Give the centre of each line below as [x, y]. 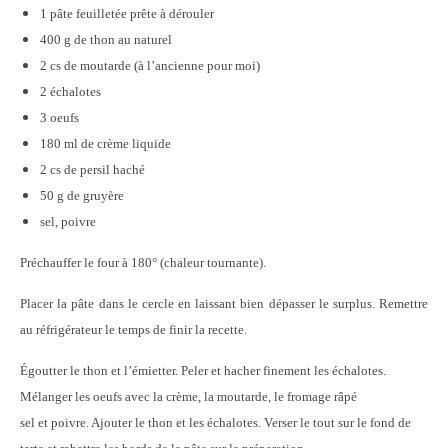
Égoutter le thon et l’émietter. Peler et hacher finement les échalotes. [203, 370]
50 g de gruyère [82, 195]
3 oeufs [59, 117]
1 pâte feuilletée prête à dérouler [127, 13]
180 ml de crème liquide [105, 143]
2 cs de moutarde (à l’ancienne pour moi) [150, 65]
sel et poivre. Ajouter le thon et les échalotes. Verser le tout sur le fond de [215, 422]
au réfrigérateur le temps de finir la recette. [133, 329]
